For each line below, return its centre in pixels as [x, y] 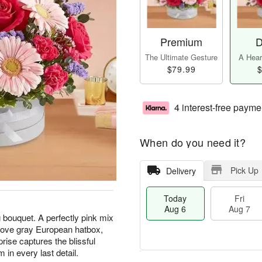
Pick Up [244, 170]
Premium [181, 42]
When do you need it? [193, 142]
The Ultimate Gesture [181, 57]
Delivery [181, 171]
